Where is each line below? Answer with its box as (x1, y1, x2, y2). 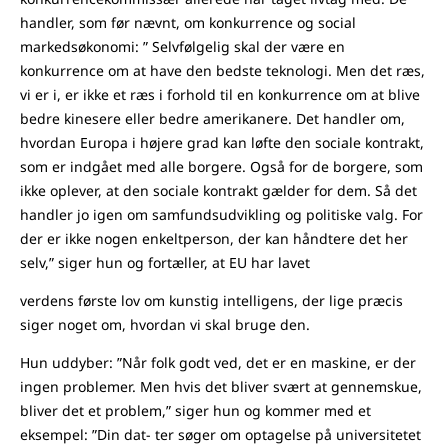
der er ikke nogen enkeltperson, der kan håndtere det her (20, 228, 408, 248)
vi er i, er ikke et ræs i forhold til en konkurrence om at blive (20, 84, 420, 104)
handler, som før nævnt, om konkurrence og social (20, 12, 356, 32)
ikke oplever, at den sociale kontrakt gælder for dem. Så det (20, 180, 417, 200)
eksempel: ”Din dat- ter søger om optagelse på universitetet (20, 424, 421, 444)
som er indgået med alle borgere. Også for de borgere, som (20, 156, 423, 176)
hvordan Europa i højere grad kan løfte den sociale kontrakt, (20, 132, 424, 152)
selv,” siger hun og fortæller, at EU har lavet (20, 252, 310, 272)
